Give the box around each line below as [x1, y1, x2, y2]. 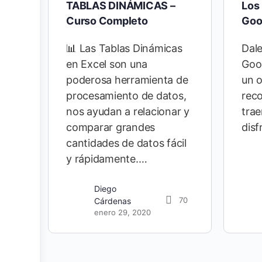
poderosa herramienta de [66, 74, 188, 87]
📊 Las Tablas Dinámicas [66, 42, 182, 55]
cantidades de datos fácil [66, 137, 187, 150]
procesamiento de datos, [66, 89, 187, 102]
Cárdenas [94, 196, 131, 206]
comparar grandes [66, 121, 156, 134]
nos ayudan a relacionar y [66, 105, 189, 118]
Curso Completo [66, 15, 148, 27]
